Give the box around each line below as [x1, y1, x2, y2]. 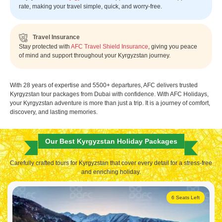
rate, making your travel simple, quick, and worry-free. [19, 2, 162, 10]
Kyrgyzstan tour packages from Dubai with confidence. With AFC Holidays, [10, 90, 209, 98]
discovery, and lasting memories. [10, 108, 98, 115]
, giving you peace [148, 43, 197, 50]
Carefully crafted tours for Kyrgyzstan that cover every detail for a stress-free [10, 159, 212, 166]
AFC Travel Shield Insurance [71, 43, 148, 50]
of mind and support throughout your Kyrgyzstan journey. [19, 52, 170, 59]
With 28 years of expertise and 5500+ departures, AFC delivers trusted [10, 81, 198, 89]
